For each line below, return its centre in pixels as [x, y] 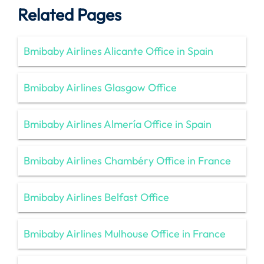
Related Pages [70, 14]
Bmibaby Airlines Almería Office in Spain [118, 124]
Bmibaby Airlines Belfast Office [96, 197]
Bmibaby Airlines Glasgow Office [100, 87]
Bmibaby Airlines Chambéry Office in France [127, 160]
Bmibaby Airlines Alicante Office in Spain [118, 51]
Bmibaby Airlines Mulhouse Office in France [125, 233]
